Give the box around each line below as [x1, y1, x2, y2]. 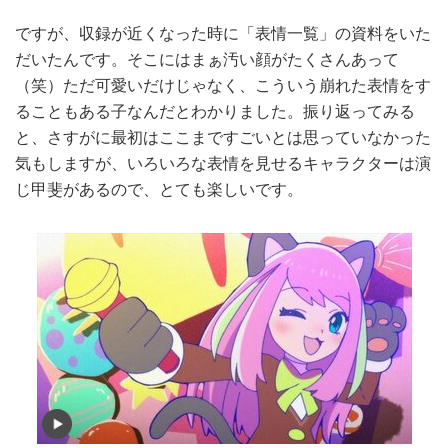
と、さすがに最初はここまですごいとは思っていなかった [15, 127, 431, 147]
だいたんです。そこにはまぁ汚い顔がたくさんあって [15, 49, 399, 69]
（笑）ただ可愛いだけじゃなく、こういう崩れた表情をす [15, 75, 431, 95]
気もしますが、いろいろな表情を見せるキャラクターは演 [15, 153, 431, 173]
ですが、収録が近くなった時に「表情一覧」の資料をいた [15, 23, 431, 43]
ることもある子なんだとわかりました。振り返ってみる [15, 101, 415, 121]
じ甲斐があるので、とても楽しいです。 [15, 179, 303, 199]
